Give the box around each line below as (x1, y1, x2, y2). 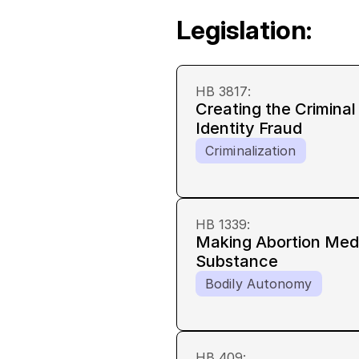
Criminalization (205, 143, 296, 159)
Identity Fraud (196, 119, 302, 138)
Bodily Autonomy (205, 276, 313, 292)
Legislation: (176, 14, 312, 46)
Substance (196, 252, 278, 271)
